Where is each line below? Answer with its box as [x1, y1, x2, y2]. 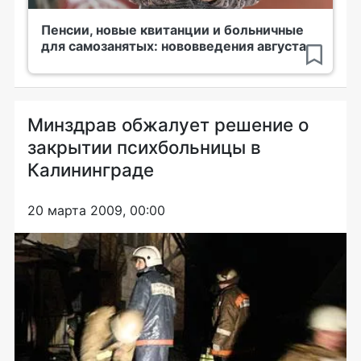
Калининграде [27, 159, 154, 180]
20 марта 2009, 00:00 [27, 202, 165, 218]
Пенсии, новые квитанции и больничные [41, 22, 304, 38]
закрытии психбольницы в [27, 136, 261, 158]
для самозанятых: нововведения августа [41, 38, 306, 54]
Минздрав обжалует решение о [27, 114, 309, 135]
